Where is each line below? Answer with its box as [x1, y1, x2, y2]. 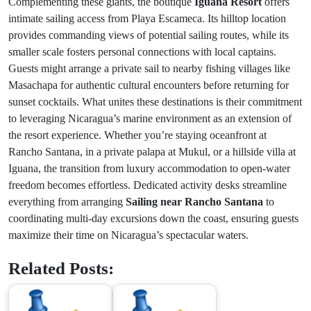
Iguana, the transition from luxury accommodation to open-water [8, 162, 290, 174]
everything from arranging [8, 196, 126, 208]
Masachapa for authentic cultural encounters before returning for [8, 79, 289, 91]
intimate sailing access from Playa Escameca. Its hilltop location [8, 12, 286, 24]
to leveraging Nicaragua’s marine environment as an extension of [8, 112, 292, 124]
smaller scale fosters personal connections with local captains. [8, 46, 276, 58]
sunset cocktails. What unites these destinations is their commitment [8, 96, 302, 108]
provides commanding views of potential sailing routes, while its [8, 29, 289, 41]
